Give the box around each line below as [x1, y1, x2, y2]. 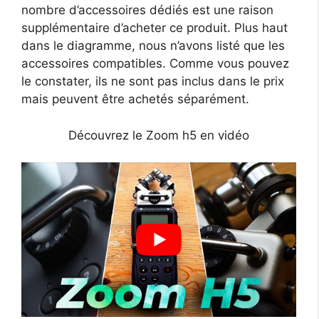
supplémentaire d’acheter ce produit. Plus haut [21, 21, 288, 36]
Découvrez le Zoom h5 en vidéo [68, 127, 249, 142]
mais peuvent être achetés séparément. [21, 92, 249, 107]
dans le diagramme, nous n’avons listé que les [21, 38, 285, 53]
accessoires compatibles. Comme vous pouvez [21, 56, 289, 71]
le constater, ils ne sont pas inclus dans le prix [21, 74, 284, 89]
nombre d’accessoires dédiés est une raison [21, 3, 273, 18]
